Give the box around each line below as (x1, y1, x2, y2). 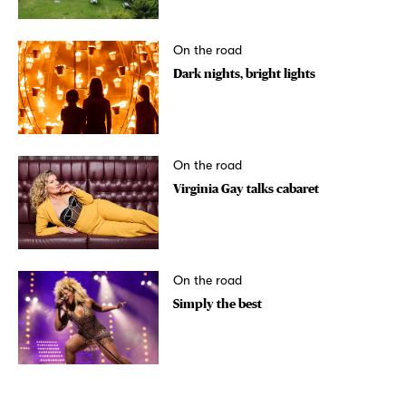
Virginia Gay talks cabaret (172, 181, 319, 197)
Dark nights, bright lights (172, 66, 315, 82)
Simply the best (172, 296, 262, 312)
